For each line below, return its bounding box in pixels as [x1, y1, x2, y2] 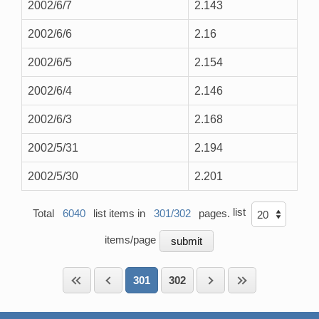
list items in [90, 207, 148, 220]
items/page [104, 234, 159, 246]
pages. [196, 207, 233, 220]
